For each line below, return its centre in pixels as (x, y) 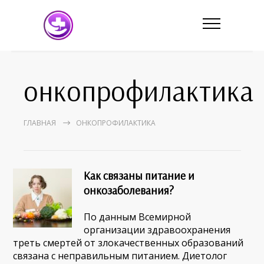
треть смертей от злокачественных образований (128, 243)
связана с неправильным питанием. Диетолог (120, 256)
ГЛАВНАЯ (39, 123)
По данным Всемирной (138, 217)
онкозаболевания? (129, 190)
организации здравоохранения (157, 230)
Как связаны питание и (139, 176)
